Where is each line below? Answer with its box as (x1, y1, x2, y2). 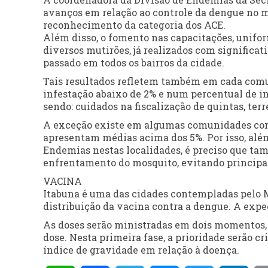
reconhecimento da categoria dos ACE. (43, 19, 226, 32)
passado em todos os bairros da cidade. (43, 56, 224, 69)
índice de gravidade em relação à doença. (43, 243, 239, 257)
